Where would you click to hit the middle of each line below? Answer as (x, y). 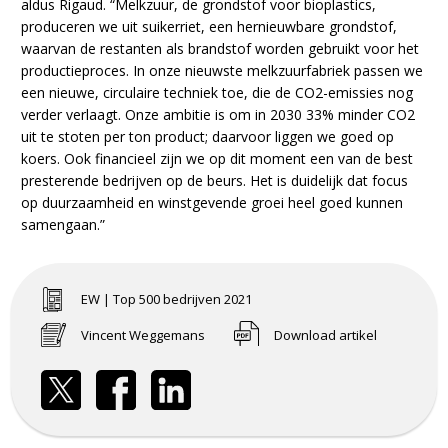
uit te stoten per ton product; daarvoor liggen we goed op (208, 137)
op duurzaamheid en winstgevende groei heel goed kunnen (212, 203)
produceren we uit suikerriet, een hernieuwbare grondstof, (209, 27)
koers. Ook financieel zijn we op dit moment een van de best (217, 159)
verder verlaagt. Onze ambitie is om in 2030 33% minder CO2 (218, 115)
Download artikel (326, 335)
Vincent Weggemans (143, 335)
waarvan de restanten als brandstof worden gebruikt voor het (220, 49)
